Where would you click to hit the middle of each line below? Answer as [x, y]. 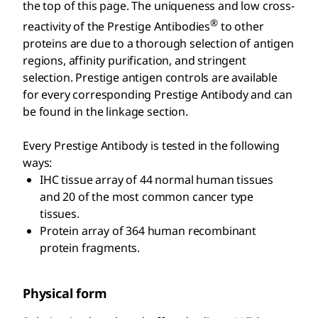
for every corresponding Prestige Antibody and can [158, 94]
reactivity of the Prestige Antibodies [117, 26]
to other [241, 26]
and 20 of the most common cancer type [147, 196]
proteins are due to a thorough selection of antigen [158, 43]
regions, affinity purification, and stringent [135, 60]
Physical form [65, 293]
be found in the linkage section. [105, 111]
